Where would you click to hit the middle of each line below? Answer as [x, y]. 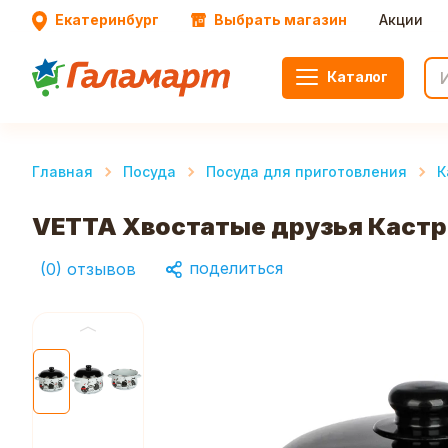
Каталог [357, 76]
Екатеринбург [107, 19]
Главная [62, 171]
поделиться [233, 268]
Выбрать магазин [280, 19]
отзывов [101, 268]
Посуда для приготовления [306, 171]
